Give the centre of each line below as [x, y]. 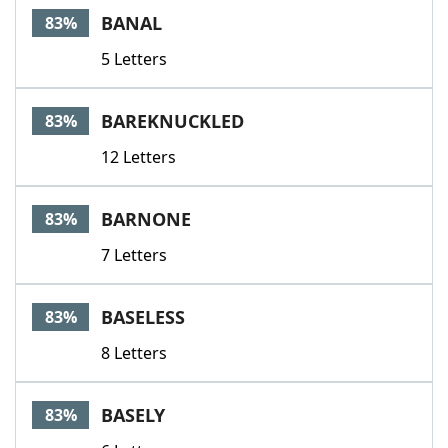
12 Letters [138, 157]
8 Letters [134, 353]
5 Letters [134, 59]
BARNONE [146, 219]
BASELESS [143, 317]
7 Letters [134, 255]
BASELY [133, 415]
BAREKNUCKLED [172, 121]
